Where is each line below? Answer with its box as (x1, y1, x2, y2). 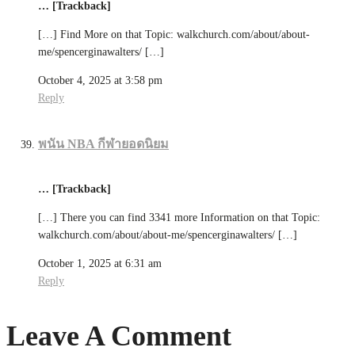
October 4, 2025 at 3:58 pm (38, 74, 162, 86)
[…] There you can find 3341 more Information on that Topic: (38, 212, 320, 224)
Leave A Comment (6, 320, 231, 353)
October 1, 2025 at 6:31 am (38, 258, 162, 270)
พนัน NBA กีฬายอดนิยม (38, 136, 169, 151)
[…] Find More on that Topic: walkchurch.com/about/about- (38, 28, 310, 40)
